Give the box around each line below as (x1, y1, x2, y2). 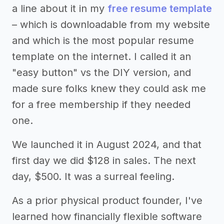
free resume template (107, 2, 212, 15)
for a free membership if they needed (12, 98, 190, 111)
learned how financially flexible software (12, 210, 202, 223)
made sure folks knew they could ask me (12, 82, 206, 95)
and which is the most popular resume (12, 34, 194, 47)
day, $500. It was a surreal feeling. (12, 170, 174, 183)
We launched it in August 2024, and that (12, 138, 201, 151)
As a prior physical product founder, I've (12, 194, 202, 207)
